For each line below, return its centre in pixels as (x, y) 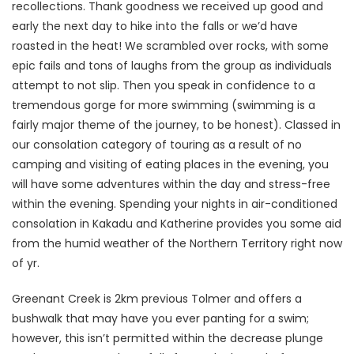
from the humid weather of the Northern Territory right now (177, 243)
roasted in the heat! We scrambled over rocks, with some (170, 45)
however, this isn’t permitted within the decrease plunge (168, 338)
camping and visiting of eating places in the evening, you (170, 164)
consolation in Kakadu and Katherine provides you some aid (177, 223)
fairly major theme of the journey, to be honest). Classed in (176, 124)
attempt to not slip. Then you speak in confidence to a (164, 85)
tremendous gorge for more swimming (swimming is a (164, 105)
